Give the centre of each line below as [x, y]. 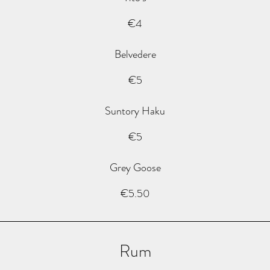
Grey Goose [135, 168]
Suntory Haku [135, 111]
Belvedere [135, 54]
